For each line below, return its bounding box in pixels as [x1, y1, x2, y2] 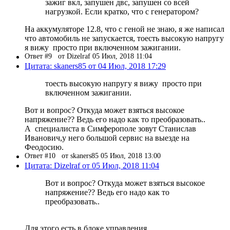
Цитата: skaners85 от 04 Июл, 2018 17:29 [25, 61, 166, 70]
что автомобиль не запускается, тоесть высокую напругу [25, 33, 224, 43]
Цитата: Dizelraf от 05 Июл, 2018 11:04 [25, 161, 159, 170]
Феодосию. [25, 142, 64, 151]
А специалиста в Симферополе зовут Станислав [25, 124, 196, 133]
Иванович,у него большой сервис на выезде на [25, 133, 189, 142]
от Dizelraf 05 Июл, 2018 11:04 [58, 52, 152, 60]
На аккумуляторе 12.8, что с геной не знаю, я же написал [25, 24, 224, 33]
